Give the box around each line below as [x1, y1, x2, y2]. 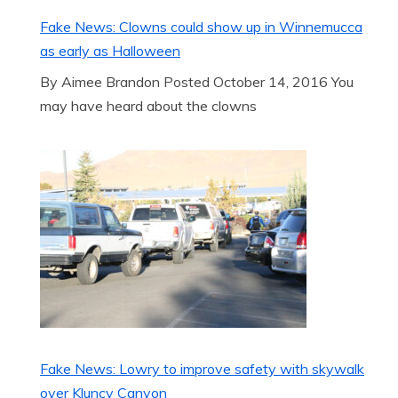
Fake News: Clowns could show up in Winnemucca [40, 18, 362, 36]
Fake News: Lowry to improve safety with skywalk [40, 360, 364, 378]
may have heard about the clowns [40, 97, 257, 115]
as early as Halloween [40, 42, 180, 60]
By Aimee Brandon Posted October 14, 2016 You [40, 73, 354, 91]
